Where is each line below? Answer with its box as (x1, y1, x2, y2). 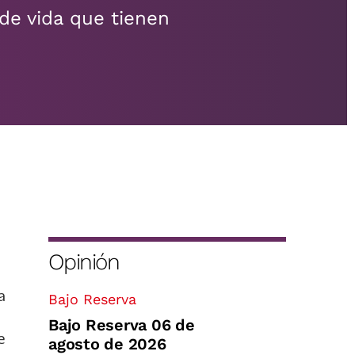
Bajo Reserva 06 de (48, 315, 195, 334)
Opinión (48, 249, 120, 275)
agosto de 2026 (48, 334, 166, 353)
